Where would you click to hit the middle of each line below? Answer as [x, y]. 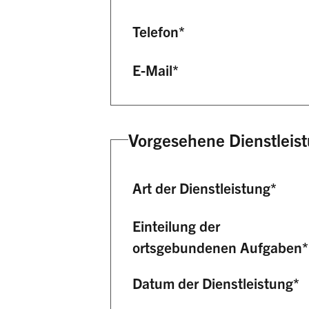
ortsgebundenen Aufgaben [218, 247]
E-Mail [153, 69]
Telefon [156, 31]
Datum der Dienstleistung [213, 283]
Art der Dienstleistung [202, 187]
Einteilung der [177, 225]
